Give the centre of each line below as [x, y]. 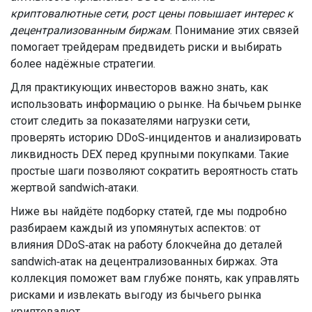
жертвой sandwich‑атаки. [75, 188]
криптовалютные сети [69, 14]
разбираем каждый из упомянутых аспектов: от [135, 228]
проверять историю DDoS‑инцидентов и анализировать [156, 138]
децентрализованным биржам [90, 30]
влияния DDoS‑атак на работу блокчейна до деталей [146, 245]
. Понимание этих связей [234, 30]
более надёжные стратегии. [83, 64]
